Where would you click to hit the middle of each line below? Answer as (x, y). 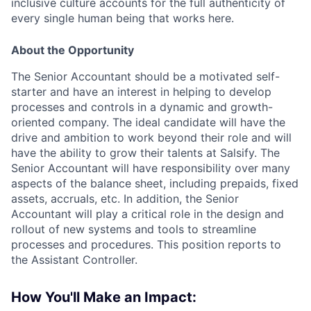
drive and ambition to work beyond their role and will (151, 137)
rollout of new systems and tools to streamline (134, 229)
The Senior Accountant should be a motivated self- (145, 76)
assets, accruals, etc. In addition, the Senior (125, 198)
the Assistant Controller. (74, 259)
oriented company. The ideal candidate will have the (148, 122)
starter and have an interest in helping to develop (141, 91)
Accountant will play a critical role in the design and (148, 213)
